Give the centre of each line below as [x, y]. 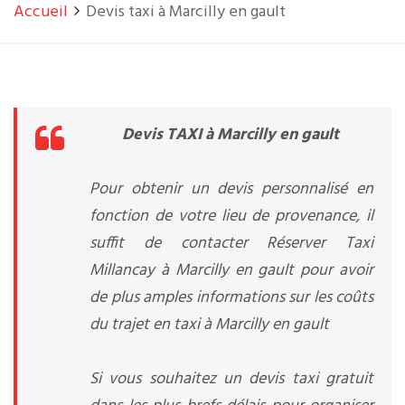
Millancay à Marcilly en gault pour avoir [231, 271]
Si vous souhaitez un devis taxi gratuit [231, 379]
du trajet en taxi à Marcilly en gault [209, 325]
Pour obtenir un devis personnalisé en [231, 189]
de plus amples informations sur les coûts [231, 298]
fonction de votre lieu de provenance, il [231, 217]
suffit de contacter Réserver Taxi [231, 244]
